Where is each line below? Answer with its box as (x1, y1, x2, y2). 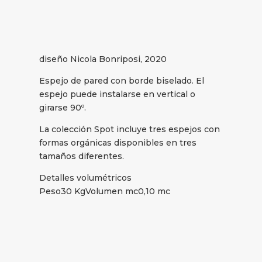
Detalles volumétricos (39, 173, 132, 184)
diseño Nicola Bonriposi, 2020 (39, 54, 167, 65)
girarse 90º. (39, 102, 87, 113)
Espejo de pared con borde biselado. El (39, 75, 205, 87)
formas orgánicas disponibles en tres (39, 137, 197, 149)
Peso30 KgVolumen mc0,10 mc (39, 186, 171, 197)
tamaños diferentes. (39, 151, 125, 162)
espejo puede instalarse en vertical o (39, 89, 196, 100)
